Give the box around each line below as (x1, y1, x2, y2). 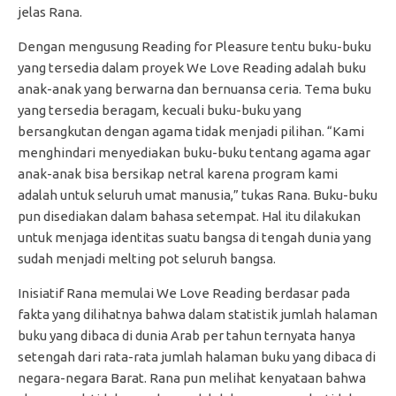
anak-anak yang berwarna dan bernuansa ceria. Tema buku (18, 80, 371, 96)
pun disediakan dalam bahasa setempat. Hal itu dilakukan (18, 208, 361, 224)
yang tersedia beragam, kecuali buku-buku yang (18, 102, 301, 118)
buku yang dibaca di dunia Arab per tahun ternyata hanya (18, 327, 355, 343)
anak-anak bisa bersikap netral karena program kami (18, 165, 338, 181)
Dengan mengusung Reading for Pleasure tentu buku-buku (18, 38, 371, 54)
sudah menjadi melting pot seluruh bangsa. (18, 250, 276, 266)
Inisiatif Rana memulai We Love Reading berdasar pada (18, 285, 350, 301)
